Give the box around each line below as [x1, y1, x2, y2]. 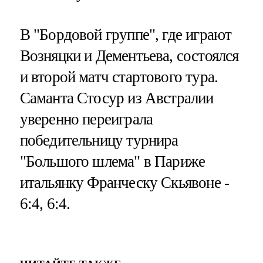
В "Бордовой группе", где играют [19, 25, 232, 43]
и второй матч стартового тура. [19, 68, 218, 86]
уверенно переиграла [19, 110, 153, 128]
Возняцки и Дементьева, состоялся [19, 46, 239, 65]
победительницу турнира [19, 131, 178, 149]
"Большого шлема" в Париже [19, 152, 205, 170]
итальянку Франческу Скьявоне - [19, 173, 230, 191]
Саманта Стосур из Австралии [19, 89, 214, 107]
